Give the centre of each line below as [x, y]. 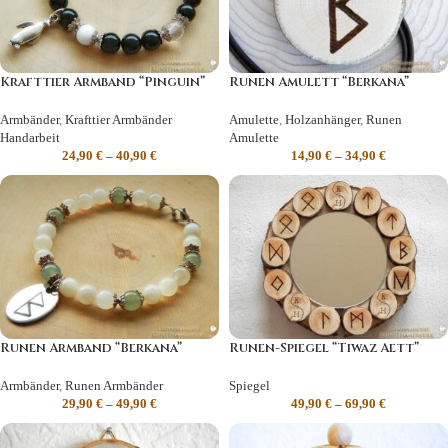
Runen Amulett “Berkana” [319, 81]
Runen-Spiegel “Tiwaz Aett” [324, 347]
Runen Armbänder [114, 385]
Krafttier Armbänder [118, 119]
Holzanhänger [322, 119]
